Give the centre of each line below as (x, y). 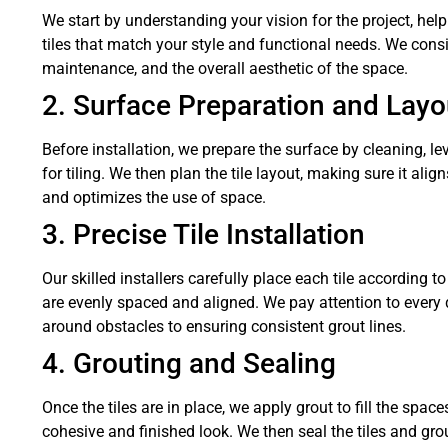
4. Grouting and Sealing (189, 363)
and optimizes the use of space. (154, 197)
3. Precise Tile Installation (203, 234)
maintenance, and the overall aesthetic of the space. (225, 68)
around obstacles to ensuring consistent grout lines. (224, 326)
